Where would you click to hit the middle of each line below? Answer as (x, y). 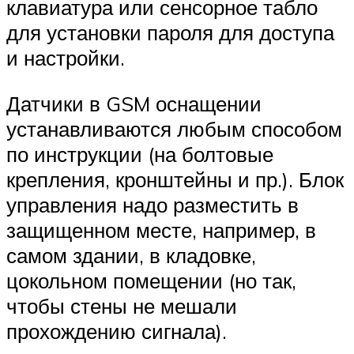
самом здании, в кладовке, (131, 255)
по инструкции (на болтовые (140, 154)
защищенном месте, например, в (161, 230)
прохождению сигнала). (117, 331)
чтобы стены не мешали (122, 306)
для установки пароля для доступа (170, 33)
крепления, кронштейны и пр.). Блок (175, 179)
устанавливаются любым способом (174, 129)
